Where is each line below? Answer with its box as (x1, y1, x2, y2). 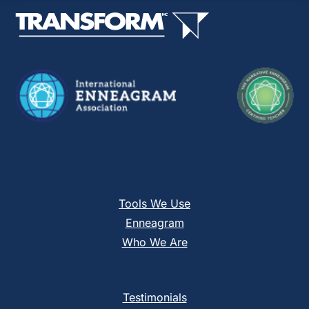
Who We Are (121, 235, 188, 249)
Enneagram (125, 215, 184, 230)
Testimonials (122, 290, 187, 304)
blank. (30, 40, 62, 54)
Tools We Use (119, 196, 190, 210)
